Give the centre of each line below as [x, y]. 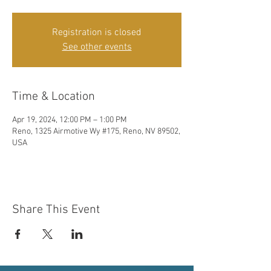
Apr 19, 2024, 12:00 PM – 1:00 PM [70, 120]
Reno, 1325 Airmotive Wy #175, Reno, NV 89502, [96, 132]
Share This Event [56, 210]
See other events [97, 47]
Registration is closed [97, 33]
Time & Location [54, 97]
